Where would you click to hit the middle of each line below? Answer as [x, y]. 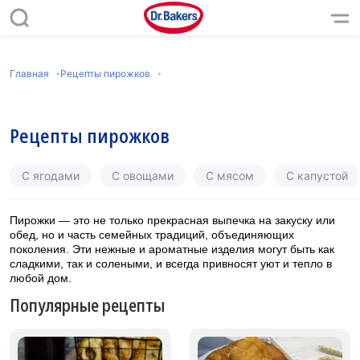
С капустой [317, 176]
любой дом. [41, 278]
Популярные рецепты [87, 305]
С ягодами [51, 176]
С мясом [230, 176]
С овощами [143, 176]
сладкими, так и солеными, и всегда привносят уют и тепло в [171, 264]
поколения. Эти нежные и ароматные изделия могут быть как [172, 249]
